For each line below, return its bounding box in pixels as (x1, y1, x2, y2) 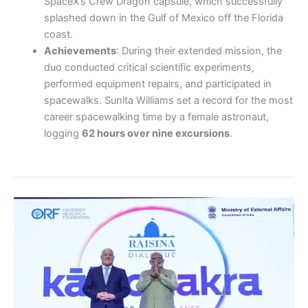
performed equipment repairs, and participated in (43, 77, 272, 90)
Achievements (43, 44, 116, 57)
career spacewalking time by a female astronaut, (43, 110, 269, 123)
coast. (43, 27, 73, 41)
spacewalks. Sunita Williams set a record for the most (43, 93, 293, 107)
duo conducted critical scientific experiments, (43, 60, 254, 74)
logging (43, 126, 82, 140)
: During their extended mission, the (115, 44, 282, 57)
